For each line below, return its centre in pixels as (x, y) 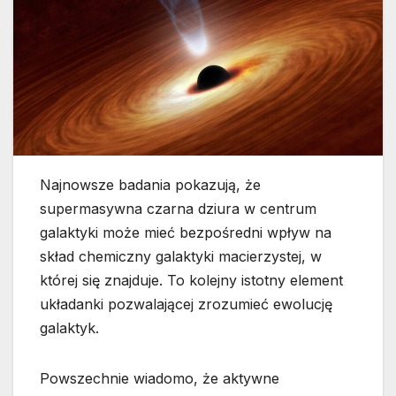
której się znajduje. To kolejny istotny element (191, 280)
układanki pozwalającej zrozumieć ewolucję (186, 304)
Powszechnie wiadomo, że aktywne (160, 378)
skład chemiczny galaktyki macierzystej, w (181, 256)
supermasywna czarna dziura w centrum (178, 208)
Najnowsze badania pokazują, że (150, 184)
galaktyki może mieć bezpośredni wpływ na (186, 232)
